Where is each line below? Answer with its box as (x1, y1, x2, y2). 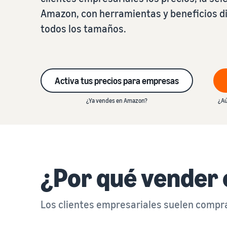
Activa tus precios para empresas (55, 75, 179, 86)
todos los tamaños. (41, 23, 126, 34)
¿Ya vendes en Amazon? (86, 97, 147, 104)
